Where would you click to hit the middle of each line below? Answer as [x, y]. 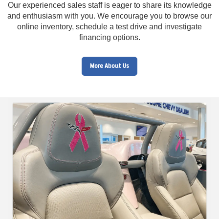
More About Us [109, 66]
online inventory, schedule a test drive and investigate [109, 26]
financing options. [109, 37]
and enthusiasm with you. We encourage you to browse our [109, 16]
